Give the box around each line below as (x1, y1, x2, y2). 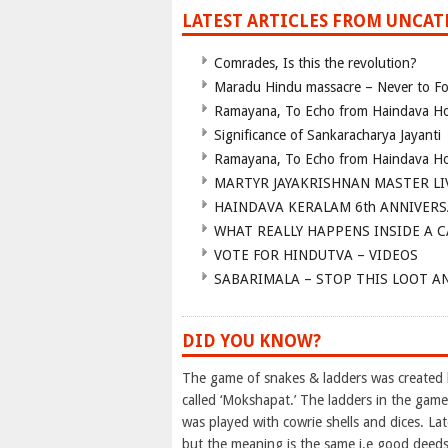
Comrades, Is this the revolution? (214, 55, 417, 72)
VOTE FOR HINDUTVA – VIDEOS (214, 247, 418, 264)
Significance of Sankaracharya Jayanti (214, 127, 441, 144)
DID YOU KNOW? (182, 331, 321, 352)
